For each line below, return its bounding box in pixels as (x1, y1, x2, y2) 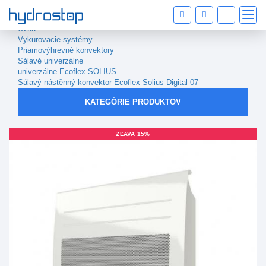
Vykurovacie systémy (18, 35, 93, 44)
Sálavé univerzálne (18, 56, 83, 65)
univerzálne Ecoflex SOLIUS (18, 67, 116, 76)
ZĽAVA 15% (116, 131, 150, 138)
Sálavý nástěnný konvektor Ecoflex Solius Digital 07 (18, 78, 198, 87)
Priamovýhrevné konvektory (18, 46, 114, 55)
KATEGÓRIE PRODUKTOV (85, 97, 181, 106)
